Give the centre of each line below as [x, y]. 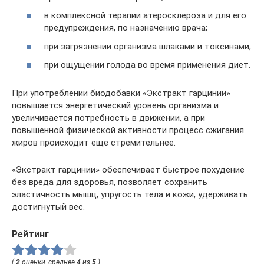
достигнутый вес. [48, 207]
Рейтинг [30, 235]
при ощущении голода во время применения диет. [147, 65]
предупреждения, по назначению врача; [126, 28]
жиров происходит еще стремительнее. [94, 143]
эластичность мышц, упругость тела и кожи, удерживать [130, 195]
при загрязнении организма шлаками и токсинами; [148, 46]
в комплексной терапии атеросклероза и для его [145, 16]
